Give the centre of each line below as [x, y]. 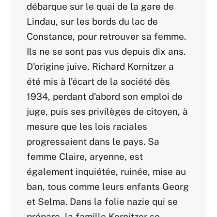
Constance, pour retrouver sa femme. [107, 37]
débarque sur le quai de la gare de [101, 7]
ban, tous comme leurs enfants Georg [108, 187]
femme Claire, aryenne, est [85, 157]
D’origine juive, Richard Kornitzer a [101, 67]
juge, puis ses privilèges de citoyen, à [108, 112]
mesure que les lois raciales [87, 127]
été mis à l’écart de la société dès [99, 82]
